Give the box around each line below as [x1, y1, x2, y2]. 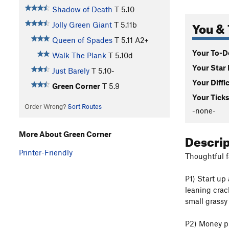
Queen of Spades [52, 35, 112, 45]
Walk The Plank [52, 51, 106, 60]
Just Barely [52, 66, 89, 76]
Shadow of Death [52, 5, 112, 14]
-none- [192, 105, 216, 115]
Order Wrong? [24, 102, 67, 111]
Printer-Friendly [19, 147, 73, 157]
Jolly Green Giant [52, 20, 112, 30]
